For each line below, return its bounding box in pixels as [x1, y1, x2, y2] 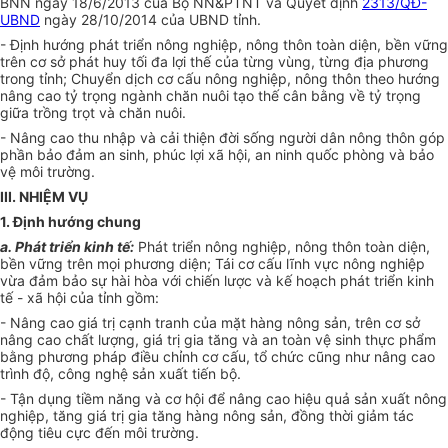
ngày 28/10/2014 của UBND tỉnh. [40, 11, 261, 29]
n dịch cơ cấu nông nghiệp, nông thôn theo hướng [113, 70, 440, 88]
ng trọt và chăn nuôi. [51, 104, 186, 122]
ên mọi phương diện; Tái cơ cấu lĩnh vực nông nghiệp [77, 255, 425, 273]
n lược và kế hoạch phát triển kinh [212, 272, 434, 290]
